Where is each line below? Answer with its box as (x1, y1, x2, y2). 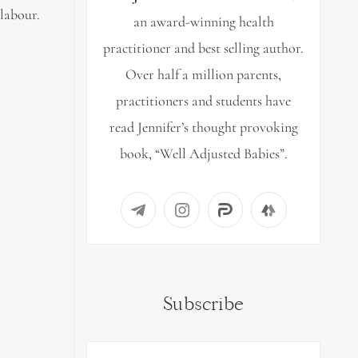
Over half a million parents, (125, 65, 282, 83)
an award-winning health (133, 12, 274, 30)
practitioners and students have (116, 91, 292, 109)
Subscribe (163, 292, 245, 316)
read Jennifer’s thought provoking (109, 117, 298, 136)
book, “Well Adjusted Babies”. (119, 144, 288, 162)
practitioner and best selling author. (103, 38, 304, 57)
